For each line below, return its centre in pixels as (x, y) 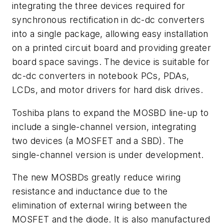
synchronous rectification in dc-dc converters (108, 20)
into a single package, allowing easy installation (110, 34)
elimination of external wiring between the (100, 205)
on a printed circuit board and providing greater (112, 48)
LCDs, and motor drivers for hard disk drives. (107, 90)
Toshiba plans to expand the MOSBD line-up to (110, 112)
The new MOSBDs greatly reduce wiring (96, 177)
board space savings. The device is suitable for (111, 62)
